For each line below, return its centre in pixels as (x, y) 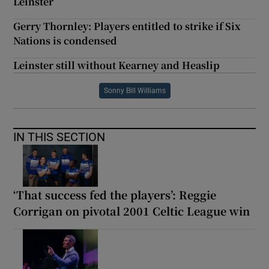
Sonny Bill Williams (134, 91)
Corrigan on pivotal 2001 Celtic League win (132, 211)
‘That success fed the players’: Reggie (115, 195)
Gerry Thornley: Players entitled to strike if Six (127, 26)
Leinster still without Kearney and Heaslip (117, 65)
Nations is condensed (65, 41)
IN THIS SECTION (59, 137)
